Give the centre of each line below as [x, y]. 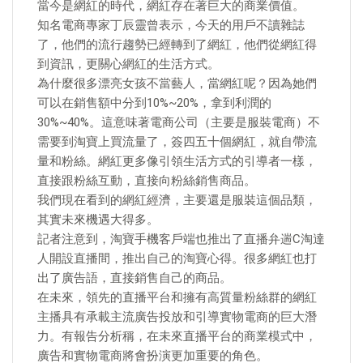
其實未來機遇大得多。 [98, 220]
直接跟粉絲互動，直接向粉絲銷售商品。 [147, 181]
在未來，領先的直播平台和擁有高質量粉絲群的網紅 [177, 297]
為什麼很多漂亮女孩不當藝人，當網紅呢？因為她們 [177, 83]
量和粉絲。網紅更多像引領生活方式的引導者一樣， [177, 161]
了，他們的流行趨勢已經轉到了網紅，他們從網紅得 [177, 45]
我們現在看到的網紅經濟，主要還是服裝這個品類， [177, 200]
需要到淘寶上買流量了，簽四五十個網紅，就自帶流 [177, 142]
